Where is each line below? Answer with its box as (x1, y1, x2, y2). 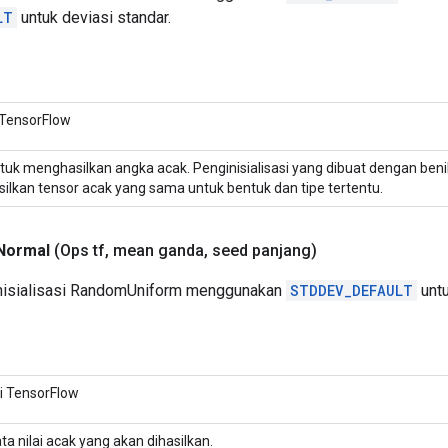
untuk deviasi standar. (17, 7, 171, 27)
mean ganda (109, 240, 204, 260)
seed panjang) (208, 240, 317, 260)
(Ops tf (54, 240, 105, 260)
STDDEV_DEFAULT (290, 280, 413, 300)
